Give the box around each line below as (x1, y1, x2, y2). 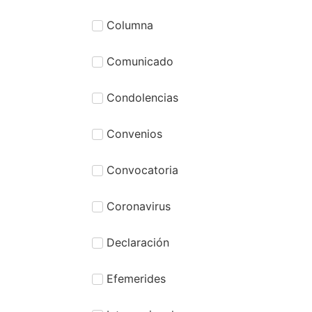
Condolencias (107, 90, 178, 104)
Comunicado (107, 54, 173, 68)
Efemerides (107, 271, 166, 286)
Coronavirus (107, 198, 171, 213)
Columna (107, 17, 153, 32)
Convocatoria (107, 162, 178, 177)
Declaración (107, 235, 169, 249)
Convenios (107, 126, 162, 141)
